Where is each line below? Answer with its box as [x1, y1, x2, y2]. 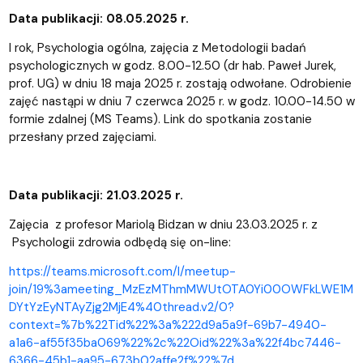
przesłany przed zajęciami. [8, 128, 156, 145]
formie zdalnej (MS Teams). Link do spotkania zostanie [8, 110, 312, 127]
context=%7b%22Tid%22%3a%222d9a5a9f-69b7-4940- [8, 316, 327, 333]
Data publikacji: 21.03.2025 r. [8, 186, 183, 203]
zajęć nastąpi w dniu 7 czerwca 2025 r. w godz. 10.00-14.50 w [8, 92, 355, 109]
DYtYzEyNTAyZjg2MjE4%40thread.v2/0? [8, 298, 234, 315]
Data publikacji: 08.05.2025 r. [8, 10, 189, 27]
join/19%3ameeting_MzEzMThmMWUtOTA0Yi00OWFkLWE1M [8, 280, 353, 297]
